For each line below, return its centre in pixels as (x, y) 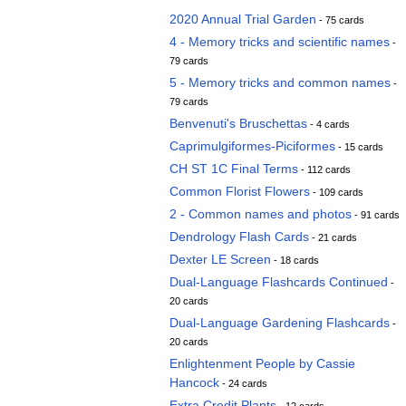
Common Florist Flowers (240, 191)
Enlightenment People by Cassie (262, 363)
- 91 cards (376, 215)
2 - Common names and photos (261, 214)
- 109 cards (337, 192)
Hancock (194, 382)
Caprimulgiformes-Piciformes (252, 146)
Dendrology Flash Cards (239, 237)
